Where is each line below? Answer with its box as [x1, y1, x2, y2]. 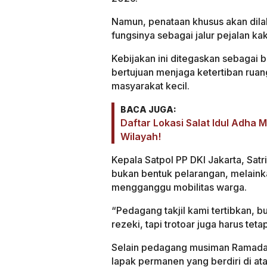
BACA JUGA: [120, 104, 176, 114]
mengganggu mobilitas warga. [111, 181, 247, 193]
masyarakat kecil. [111, 79, 190, 92]
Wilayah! [120, 130, 161, 142]
